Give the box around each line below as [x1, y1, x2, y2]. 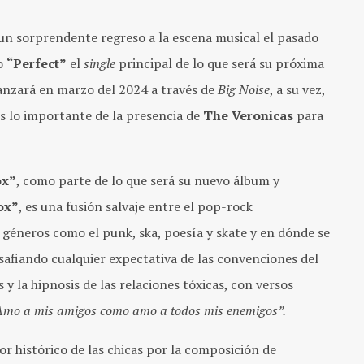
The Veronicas [203, 106, 293, 124]
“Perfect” [6, 54, 67, 72]
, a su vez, [270, 80, 326, 98]
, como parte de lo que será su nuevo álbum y [16, 171, 279, 189]
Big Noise [218, 80, 270, 98]
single [84, 54, 115, 72]
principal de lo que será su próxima [115, 54, 324, 72]
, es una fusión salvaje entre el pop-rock [19, 197, 253, 215]
